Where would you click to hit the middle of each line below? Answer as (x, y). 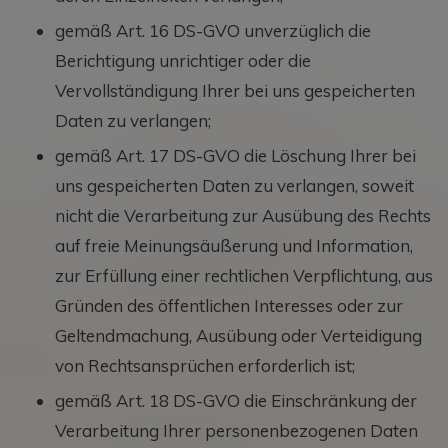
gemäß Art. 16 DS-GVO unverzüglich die (213, 30)
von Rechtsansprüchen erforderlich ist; (205, 365)
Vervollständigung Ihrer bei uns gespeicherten (235, 90)
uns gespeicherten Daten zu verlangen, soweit (234, 185)
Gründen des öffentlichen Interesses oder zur (229, 305)
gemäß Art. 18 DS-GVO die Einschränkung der (236, 400)
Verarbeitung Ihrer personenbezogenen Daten (236, 430)
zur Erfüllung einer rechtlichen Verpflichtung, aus (244, 275)
